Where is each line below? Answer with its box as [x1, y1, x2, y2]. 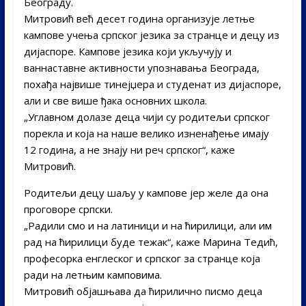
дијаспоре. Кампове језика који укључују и [23, 44, 232, 58]
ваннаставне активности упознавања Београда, [23, 60, 260, 74]
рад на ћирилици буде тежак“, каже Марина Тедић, [23, 234, 278, 249]
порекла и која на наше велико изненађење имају [23, 126, 269, 140]
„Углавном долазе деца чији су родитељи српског [23, 109, 270, 124]
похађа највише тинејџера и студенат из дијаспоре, [23, 76, 281, 91]
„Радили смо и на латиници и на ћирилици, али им [23, 218, 272, 232]
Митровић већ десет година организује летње [23, 11, 255, 25]
